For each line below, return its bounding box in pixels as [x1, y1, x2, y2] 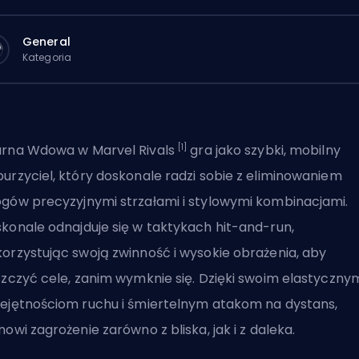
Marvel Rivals [91, 141, 175, 160]
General [22, 33, 71, 50]
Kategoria [22, 50, 71, 64]
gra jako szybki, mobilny [187, 141, 341, 160]
